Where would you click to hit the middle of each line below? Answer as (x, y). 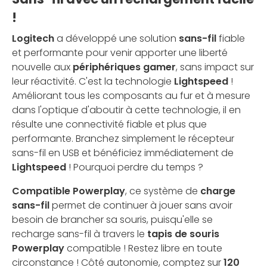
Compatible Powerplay (69, 191)
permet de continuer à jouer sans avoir (141, 206)
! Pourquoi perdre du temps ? (135, 167)
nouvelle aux (42, 67)
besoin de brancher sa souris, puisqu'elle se (112, 220)
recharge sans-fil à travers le (80, 234)
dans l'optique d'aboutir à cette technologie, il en (126, 110)
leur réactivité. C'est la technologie (93, 82)
